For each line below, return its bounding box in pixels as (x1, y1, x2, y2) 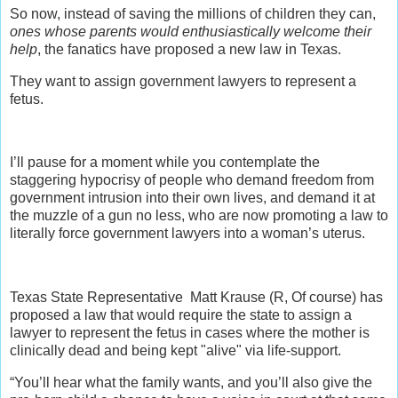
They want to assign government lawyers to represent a (10, 73, 356, 89)
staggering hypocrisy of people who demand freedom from (10, 172, 374, 188)
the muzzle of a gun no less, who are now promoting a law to (10, 208, 388, 224)
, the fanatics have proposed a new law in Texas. (37, 41, 341, 57)
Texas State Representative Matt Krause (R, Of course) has (10, 290, 383, 306)
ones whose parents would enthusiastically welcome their (10, 23, 371, 39)
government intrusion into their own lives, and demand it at (10, 190, 375, 206)
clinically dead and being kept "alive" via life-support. (10, 343, 341, 359)
